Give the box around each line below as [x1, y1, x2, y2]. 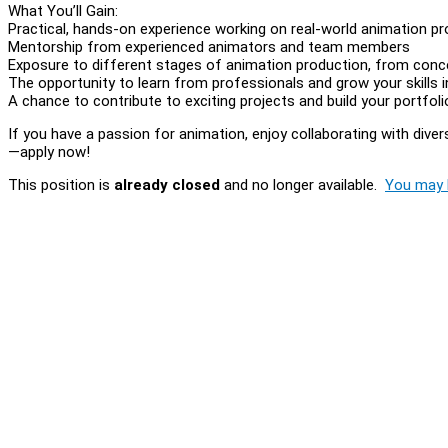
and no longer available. [220, 175, 385, 194]
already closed [114, 175, 220, 194]
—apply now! [8, 142, 90, 161]
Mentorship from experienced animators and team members [8, 37, 410, 56]
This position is [8, 175, 114, 194]
